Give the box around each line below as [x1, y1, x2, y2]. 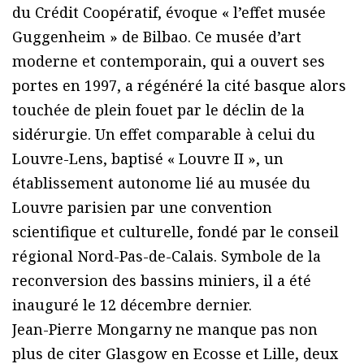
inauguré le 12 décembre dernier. [12, 295, 252, 315]
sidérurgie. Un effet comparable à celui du [12, 124, 315, 145]
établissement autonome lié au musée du [12, 173, 310, 193]
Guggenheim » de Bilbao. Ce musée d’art [12, 27, 301, 47]
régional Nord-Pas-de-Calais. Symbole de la [12, 246, 321, 266]
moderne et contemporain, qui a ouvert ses [12, 51, 325, 71]
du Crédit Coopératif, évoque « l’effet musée [12, 2, 326, 23]
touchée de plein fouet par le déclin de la [12, 100, 305, 120]
